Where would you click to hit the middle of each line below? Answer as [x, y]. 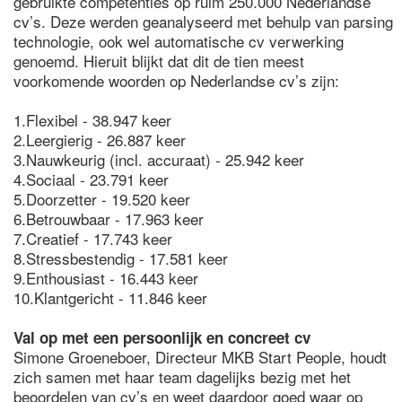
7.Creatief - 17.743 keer [93, 238]
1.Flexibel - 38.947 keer [92, 120]
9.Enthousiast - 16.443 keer [106, 278]
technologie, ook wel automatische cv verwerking [179, 41]
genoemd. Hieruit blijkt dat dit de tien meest [159, 61]
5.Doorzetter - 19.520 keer [102, 199]
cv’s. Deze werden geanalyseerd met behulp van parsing [203, 21]
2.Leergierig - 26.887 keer [100, 140]
